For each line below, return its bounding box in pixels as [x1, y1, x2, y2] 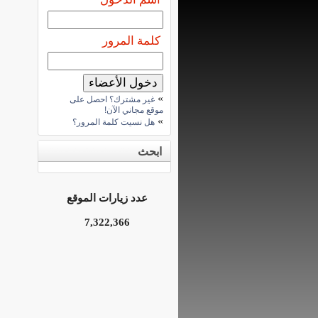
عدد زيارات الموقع [67, 192, 148, 204]
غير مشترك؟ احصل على [70, 94, 155, 104]
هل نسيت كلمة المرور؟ [72, 117, 155, 127]
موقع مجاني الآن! [104, 105, 163, 115]
